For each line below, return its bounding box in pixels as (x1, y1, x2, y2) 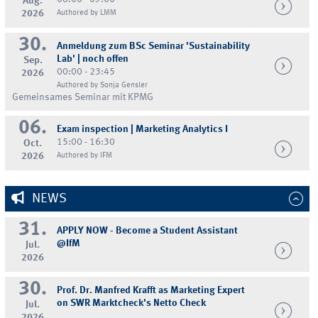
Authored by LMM (57, 8, 117, 17)
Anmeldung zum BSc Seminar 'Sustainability (57, 41, 251, 52)
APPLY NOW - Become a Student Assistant (57, 226, 238, 236)
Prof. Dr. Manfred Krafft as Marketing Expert (57, 285, 246, 296)
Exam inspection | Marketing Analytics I (57, 124, 229, 134)
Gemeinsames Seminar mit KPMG (12, 92, 154, 103)
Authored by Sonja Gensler (57, 81, 148, 90)
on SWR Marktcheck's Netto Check (57, 298, 207, 309)
